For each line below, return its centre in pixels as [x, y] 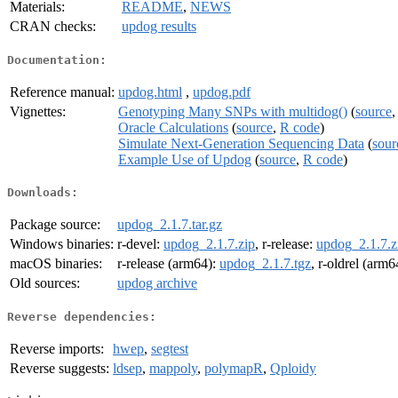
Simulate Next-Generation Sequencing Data [241, 143]
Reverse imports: [57, 348]
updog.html [150, 92]
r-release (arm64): [168, 264]
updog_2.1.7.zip [209, 244]
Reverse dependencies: [82, 316]
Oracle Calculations [173, 127]
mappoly [173, 368]
